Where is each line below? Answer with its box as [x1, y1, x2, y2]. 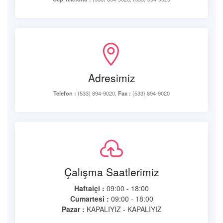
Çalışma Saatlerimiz [64, 164, 159, 179]
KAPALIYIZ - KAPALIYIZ [84, 204, 162, 214]
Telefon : [53, 89, 76, 97]
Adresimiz [88, 70, 135, 85]
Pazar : [61, 204, 85, 214]
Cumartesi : [70, 194, 109, 204]
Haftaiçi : [74, 183, 105, 193]
